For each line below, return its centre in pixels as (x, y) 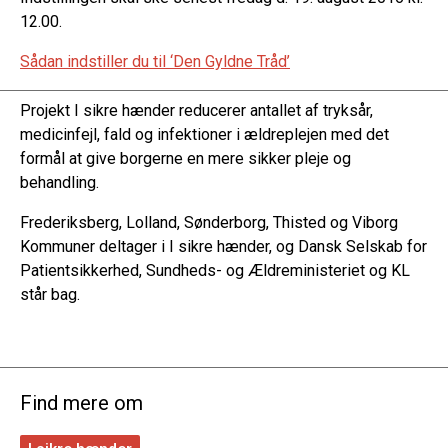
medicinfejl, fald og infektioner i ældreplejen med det (204, 134)
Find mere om (81, 402)
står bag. (50, 294)
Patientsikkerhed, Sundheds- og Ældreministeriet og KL (215, 270)
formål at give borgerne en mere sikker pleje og (185, 158)
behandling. (59, 182)
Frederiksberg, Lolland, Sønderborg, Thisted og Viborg (209, 222)
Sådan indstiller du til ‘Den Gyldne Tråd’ (155, 61)
